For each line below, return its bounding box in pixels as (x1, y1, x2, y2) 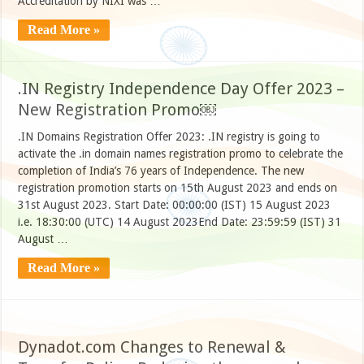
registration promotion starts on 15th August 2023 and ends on (18, 181, 338, 195)
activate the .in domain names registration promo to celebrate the (18, 147, 344, 161)
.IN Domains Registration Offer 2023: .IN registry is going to (18, 130, 321, 144)
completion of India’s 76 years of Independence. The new (18, 164, 305, 178)
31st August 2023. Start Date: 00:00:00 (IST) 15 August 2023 (18, 198, 331, 212)
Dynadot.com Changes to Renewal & (18, 337, 287, 357)
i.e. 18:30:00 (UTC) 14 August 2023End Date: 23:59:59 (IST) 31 (18, 215, 342, 229)
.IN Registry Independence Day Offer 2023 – (18, 79, 345, 99)
